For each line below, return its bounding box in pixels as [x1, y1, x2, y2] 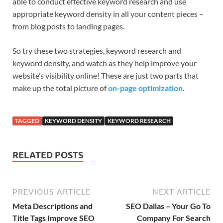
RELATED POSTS [12, 150, 83, 161]
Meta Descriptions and [12, 201, 93, 211]
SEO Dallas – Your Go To [126, 201, 211, 211]
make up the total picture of [12, 83, 108, 93]
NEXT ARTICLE [152, 187, 211, 197]
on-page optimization [108, 83, 183, 93]
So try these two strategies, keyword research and [12, 46, 181, 56]
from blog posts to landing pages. [12, 21, 124, 31]
